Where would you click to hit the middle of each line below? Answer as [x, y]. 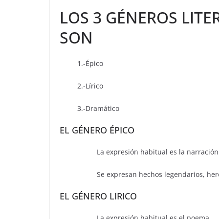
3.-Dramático [89, 109]
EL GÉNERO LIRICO [98, 196]
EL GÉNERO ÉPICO [97, 130]
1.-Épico [81, 64]
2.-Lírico [81, 86]
